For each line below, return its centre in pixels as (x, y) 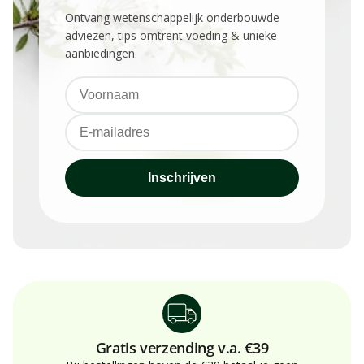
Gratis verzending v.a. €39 (182, 347)
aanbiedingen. (101, 53)
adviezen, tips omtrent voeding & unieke (171, 35)
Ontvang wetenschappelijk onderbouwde (172, 17)
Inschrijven (182, 177)
